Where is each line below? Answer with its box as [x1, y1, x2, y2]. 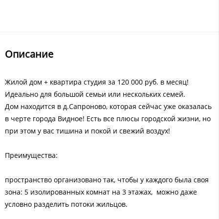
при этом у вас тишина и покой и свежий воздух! [5, 126, 170, 135]
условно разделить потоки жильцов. [5, 199, 128, 209]
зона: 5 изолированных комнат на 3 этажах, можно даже [5, 187, 197, 197]
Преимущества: [5, 150, 58, 160]
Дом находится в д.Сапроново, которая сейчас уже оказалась [5, 101, 212, 111]
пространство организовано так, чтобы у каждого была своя [5, 175, 209, 184]
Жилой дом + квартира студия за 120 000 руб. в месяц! [5, 77, 189, 87]
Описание [5, 47, 53, 61]
